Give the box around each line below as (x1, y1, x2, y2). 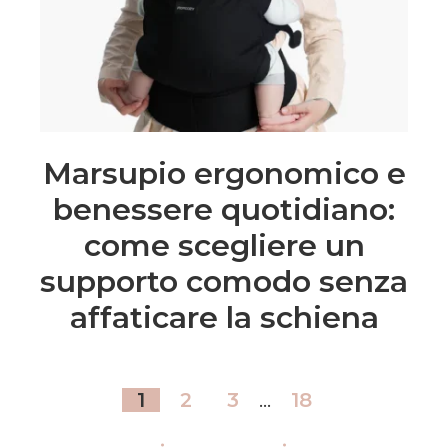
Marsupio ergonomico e (42, 154, 406, 192)
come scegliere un (83, 226, 365, 264)
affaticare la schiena (69, 298, 379, 336)
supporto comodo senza (40, 262, 408, 300)
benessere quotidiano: (53, 190, 395, 228)
